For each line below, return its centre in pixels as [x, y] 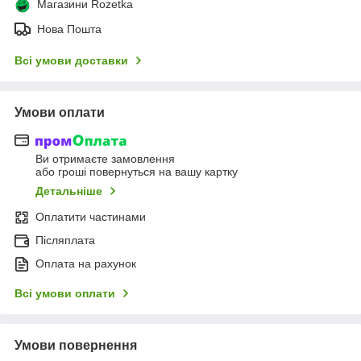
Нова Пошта [69, 29]
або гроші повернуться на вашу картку [137, 172]
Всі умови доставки [71, 60]
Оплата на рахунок [86, 264]
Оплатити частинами [91, 217]
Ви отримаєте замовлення [105, 159]
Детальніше [69, 191]
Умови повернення [76, 346]
